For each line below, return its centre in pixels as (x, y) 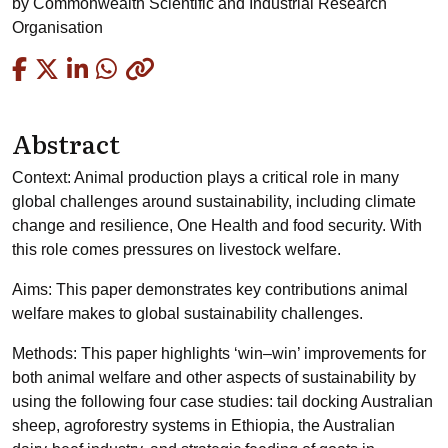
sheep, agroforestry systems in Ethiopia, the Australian (203, 425)
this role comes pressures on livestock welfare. (176, 249)
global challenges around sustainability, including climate (214, 201)
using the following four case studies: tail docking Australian (222, 401)
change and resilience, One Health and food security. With (217, 225)
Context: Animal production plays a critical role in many (205, 177)
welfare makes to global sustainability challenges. (187, 313)
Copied (191, 68)
